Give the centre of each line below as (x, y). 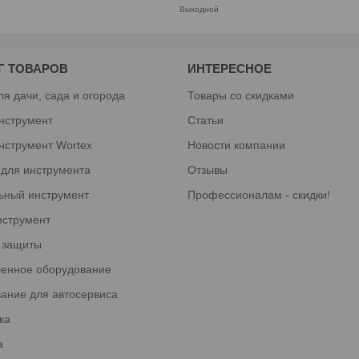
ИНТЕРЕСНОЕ (229, 68)
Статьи (205, 120)
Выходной (199, 9)
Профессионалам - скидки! (258, 194)
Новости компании (236, 145)
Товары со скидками (240, 95)
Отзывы (207, 169)
